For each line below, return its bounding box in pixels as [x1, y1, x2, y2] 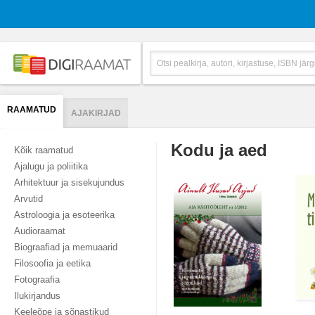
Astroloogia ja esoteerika [14, 210, 115, 220]
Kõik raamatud [14, 145, 73, 155]
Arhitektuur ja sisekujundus [14, 177, 124, 188]
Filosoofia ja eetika [14, 258, 91, 269]
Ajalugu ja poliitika [14, 161, 88, 172]
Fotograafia [14, 274, 60, 285]
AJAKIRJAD [71, 108, 121, 118]
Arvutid [14, 193, 43, 204]
